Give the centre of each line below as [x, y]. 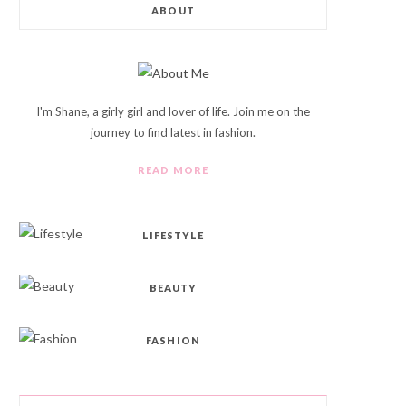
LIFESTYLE [173, 235]
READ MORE [173, 170]
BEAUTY [173, 288]
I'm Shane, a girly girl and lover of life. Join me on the [173, 111]
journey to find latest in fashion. [173, 132]
